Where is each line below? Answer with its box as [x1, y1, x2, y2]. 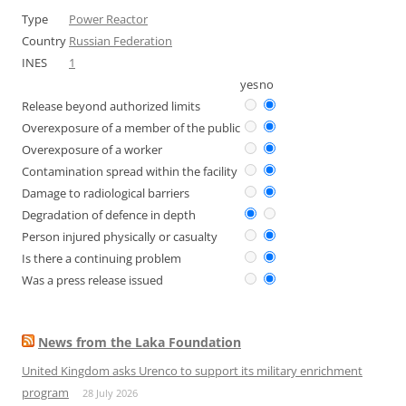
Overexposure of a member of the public [22, 120, 240, 136]
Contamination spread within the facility [22, 163, 237, 179]
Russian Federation [69, 33, 172, 49]
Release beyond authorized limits [22, 98, 200, 114]
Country [22, 33, 69, 49]
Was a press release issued [22, 272, 163, 288]
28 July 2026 [82, 386, 138, 400]
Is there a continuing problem [22, 250, 181, 266]
